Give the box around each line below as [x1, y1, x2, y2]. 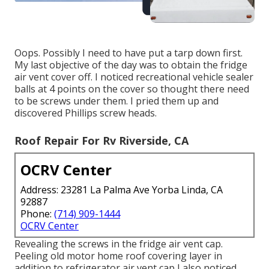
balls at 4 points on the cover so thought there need [14, 82, 249, 96]
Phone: [20, 207, 54, 221]
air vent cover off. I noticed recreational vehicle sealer [14, 70, 253, 84]
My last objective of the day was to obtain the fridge [14, 58, 247, 72]
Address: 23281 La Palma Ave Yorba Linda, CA [20, 183, 223, 197]
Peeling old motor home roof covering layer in [14, 249, 222, 263]
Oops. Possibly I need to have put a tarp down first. [14, 46, 243, 60]
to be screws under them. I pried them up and [14, 94, 219, 108]
